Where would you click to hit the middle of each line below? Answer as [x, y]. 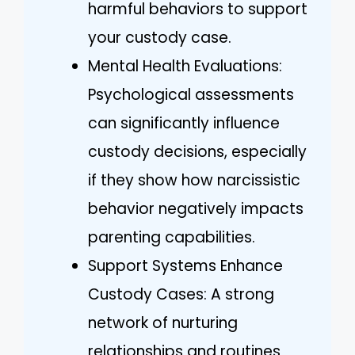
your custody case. [160, 37]
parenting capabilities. [172, 237]
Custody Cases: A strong [181, 294]
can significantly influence [184, 123]
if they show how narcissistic [194, 180]
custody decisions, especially [197, 151]
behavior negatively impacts [196, 208]
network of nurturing [163, 323]
